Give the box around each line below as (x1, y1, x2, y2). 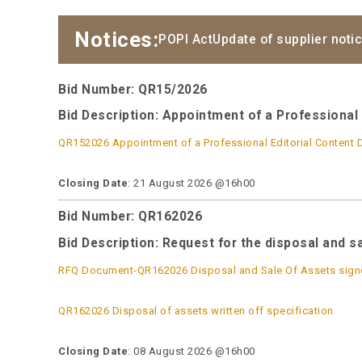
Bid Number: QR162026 (58, 209, 202, 225)
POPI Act (158, 32, 213, 47)
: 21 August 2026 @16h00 (128, 177, 255, 190)
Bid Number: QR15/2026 (58, 82, 208, 97)
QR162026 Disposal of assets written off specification (58, 304, 334, 317)
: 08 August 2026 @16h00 (128, 344, 255, 357)
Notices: (74, 27, 158, 52)
